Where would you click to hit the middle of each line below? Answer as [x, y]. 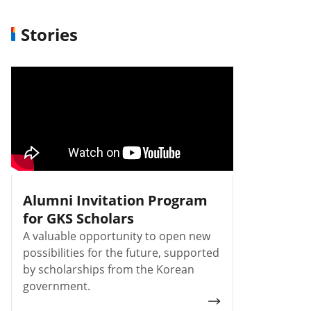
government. [57, 286]
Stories [49, 34]
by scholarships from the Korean [109, 269]
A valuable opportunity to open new [117, 236]
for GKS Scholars [78, 218]
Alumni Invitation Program [115, 200]
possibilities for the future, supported [121, 252]
